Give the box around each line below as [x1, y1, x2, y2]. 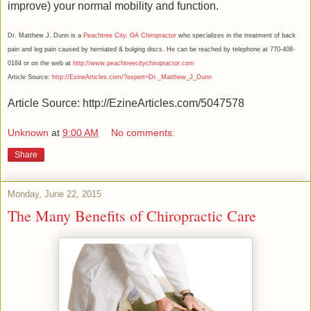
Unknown [8, 127, 49, 139]
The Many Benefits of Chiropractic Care [8, 205, 256, 226]
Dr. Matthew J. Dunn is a [8, 31, 83, 39]
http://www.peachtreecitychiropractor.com [73, 59, 194, 67]
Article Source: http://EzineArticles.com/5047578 [8, 96, 244, 109]
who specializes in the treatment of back [176, 31, 296, 39]
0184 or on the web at [8, 59, 73, 67]
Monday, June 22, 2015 [8, 189, 101, 200]
